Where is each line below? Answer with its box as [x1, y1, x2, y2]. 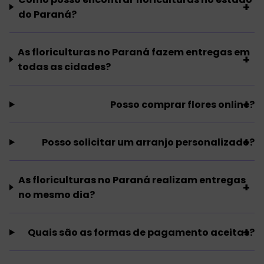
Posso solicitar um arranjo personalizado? [42, 135, 255, 149]
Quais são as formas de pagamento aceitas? [28, 225, 255, 239]
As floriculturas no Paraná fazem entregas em [18, 45, 250, 59]
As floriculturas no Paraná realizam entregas [18, 173, 246, 187]
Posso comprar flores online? [110, 97, 255, 111]
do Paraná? [18, 7, 77, 21]
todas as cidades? [18, 60, 111, 74]
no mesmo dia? [18, 187, 95, 202]
